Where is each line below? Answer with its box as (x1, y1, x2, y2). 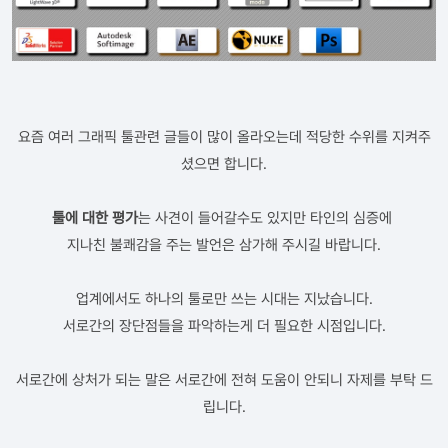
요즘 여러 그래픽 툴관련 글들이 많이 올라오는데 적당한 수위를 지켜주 (17, 127, 431, 146)
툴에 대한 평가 (52, 208, 138, 227)
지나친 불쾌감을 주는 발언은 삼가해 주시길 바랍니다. (67, 235, 381, 254)
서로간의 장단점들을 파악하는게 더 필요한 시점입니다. (62, 316, 386, 335)
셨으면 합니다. (181, 154, 267, 173)
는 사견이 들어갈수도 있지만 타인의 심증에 (138, 208, 396, 227)
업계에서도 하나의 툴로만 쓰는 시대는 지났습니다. (75, 289, 373, 308)
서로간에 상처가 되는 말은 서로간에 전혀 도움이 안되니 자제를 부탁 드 (15, 370, 433, 389)
